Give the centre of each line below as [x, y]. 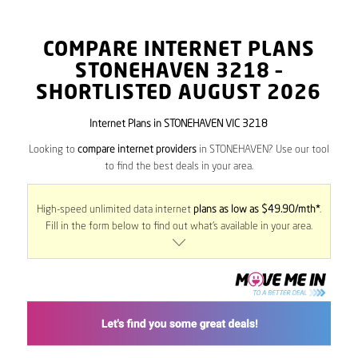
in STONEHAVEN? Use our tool [263, 150]
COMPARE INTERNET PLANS [179, 51]
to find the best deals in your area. [179, 167]
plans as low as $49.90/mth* [256, 210]
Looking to [53, 150]
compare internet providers [137, 150]
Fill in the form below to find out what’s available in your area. [179, 227]
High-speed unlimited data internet [115, 210]
